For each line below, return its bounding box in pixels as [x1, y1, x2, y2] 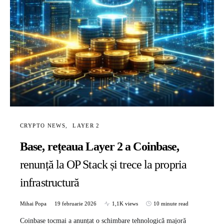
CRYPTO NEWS [20, 122, 66, 129]
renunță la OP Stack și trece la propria [20, 158, 186, 171]
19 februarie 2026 [54, 200, 96, 207]
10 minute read [153, 200, 188, 207]
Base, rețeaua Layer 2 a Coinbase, [20, 140, 179, 153]
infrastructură [20, 176, 79, 189]
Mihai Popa [20, 200, 46, 207]
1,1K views [112, 200, 138, 207]
